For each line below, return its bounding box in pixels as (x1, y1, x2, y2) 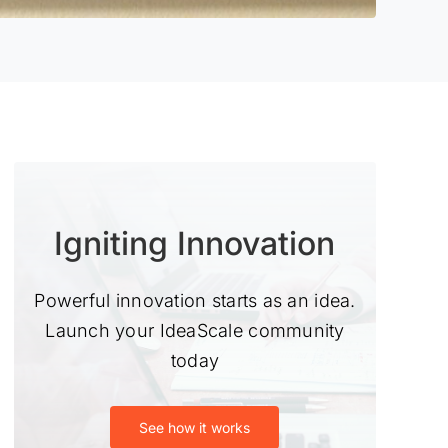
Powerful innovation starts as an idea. (34, 290, 356, 312)
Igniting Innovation (54, 224, 336, 264)
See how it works (139, 419, 251, 437)
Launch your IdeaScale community (45, 320, 345, 342)
